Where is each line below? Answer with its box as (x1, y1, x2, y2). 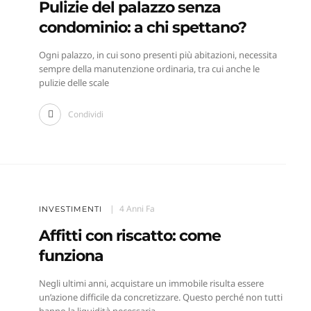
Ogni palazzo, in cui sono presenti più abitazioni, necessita (38, 49, 277, 62)
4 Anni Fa (119, 203, 155, 215)
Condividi (67, 108, 103, 121)
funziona (38, 246, 103, 266)
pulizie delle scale (38, 76, 109, 90)
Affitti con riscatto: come (38, 226, 221, 246)
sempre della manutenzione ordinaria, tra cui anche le (38, 62, 260, 76)
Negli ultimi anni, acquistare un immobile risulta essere (38, 277, 264, 290)
